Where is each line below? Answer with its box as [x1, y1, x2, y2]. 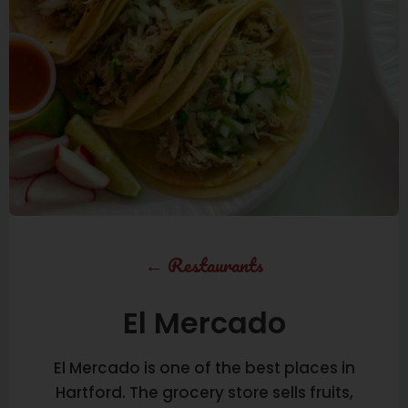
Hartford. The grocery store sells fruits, [55, 382, 353, 404]
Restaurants [168, 249, 263, 281]
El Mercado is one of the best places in [53, 357, 355, 380]
